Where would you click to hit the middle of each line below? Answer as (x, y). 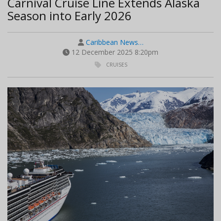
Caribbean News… (114, 42)
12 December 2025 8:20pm (114, 52)
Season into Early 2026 (70, 15)
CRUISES (117, 64)
